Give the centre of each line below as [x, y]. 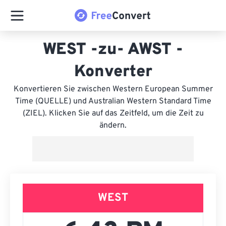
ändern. [113, 126]
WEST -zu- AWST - [113, 50]
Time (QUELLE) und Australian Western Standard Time [113, 101]
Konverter [113, 72]
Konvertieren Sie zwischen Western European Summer [113, 89]
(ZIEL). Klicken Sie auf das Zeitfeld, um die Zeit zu [113, 114]
